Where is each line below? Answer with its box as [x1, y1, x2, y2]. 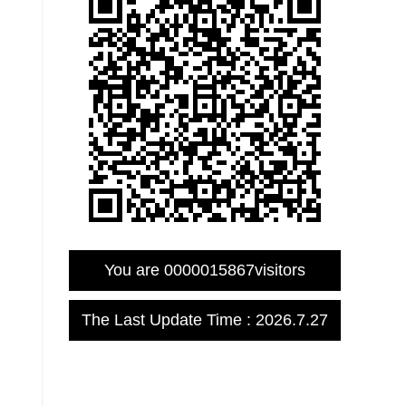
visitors [255, 261, 305, 279]
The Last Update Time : [82, 311, 256, 329]
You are [104, 261, 164, 279]
